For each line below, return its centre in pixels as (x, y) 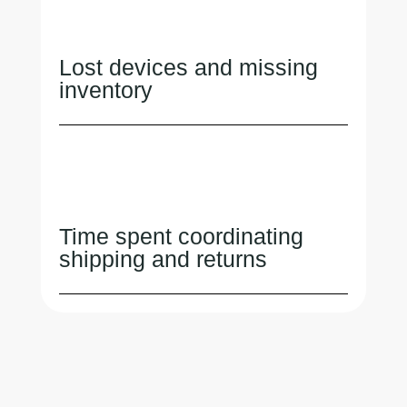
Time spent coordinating (181, 236)
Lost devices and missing (188, 67)
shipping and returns (163, 258)
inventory (105, 89)
